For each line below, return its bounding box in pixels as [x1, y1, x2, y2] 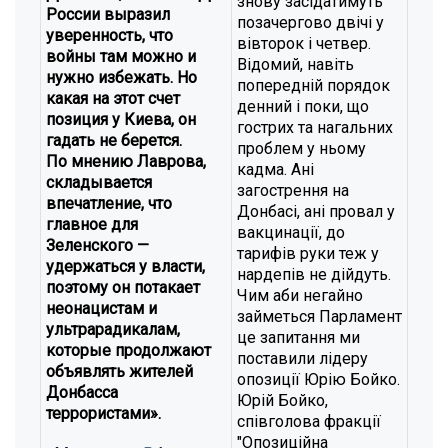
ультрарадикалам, [46, 320, 180, 339]
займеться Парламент [237, 307, 402, 326]
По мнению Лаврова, [46, 152, 206, 171]
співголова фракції [237, 412, 381, 431]
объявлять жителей [46, 362, 193, 381]
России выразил [46, 5, 170, 24]
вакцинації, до [237, 223, 345, 242]
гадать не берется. [46, 131, 182, 150]
